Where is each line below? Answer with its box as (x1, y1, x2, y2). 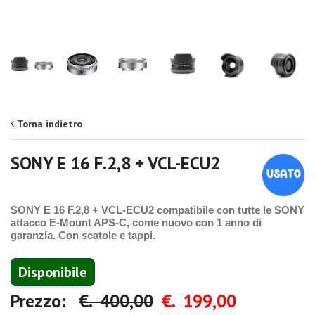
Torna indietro (17, 117, 82, 131)
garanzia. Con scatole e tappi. (11, 229, 155, 242)
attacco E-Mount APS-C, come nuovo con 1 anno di (11, 217, 262, 229)
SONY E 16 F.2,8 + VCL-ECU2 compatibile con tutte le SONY (11, 204, 304, 217)
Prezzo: (11, 290, 79, 313)
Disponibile (18, 263, 87, 282)
